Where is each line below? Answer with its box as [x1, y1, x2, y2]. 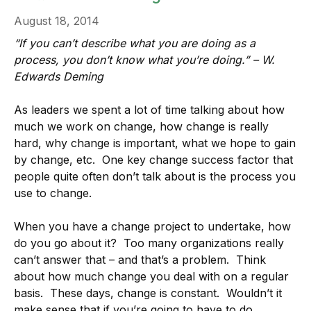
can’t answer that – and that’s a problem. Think [14, 253, 266, 267]
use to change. [14, 186, 92, 200]
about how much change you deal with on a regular [14, 269, 289, 283]
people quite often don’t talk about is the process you [14, 169, 296, 183]
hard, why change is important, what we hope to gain [14, 136, 296, 150]
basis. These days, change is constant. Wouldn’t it [14, 286, 282, 300]
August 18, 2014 [14, 14, 99, 28]
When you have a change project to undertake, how [14, 219, 291, 233]
